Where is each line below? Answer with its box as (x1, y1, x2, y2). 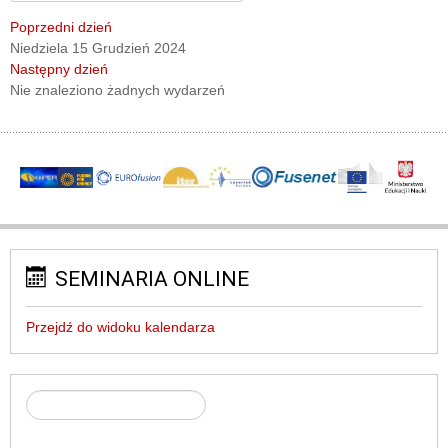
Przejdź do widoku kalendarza (26, 319, 215, 336)
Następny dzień (10, 61, 108, 78)
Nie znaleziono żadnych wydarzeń (10, 82, 225, 99)
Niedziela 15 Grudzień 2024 (10, 40, 186, 57)
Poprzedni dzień (10, 19, 112, 36)
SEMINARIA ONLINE (55, 267, 249, 292)
